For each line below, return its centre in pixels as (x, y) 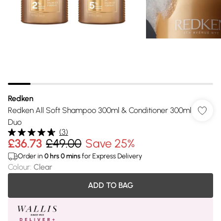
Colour (19, 167)
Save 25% (110, 143)
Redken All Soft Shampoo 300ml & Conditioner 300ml (100, 110)
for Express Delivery (111, 156)
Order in (31, 156)
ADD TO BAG (110, 185)
